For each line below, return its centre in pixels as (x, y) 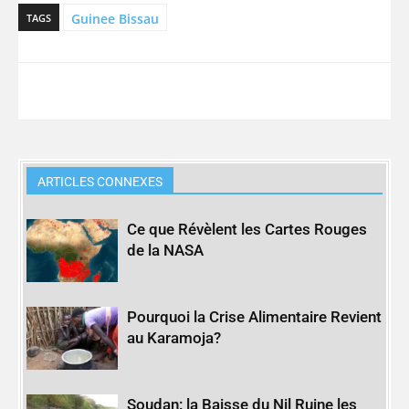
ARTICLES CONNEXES (100, 182)
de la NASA (166, 251)
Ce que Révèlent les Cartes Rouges (247, 230)
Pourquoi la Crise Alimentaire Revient (255, 317)
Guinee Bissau (115, 18)
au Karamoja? (174, 338)
